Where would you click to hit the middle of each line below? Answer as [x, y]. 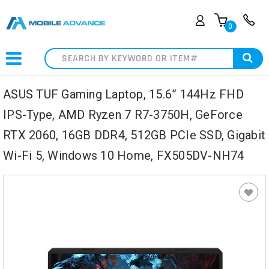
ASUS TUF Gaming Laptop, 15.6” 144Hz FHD [123, 95]
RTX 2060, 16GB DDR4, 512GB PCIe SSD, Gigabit [134, 135]
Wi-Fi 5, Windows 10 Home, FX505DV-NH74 [124, 156]
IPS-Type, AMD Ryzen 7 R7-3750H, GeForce [123, 115]
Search [71, 56]
